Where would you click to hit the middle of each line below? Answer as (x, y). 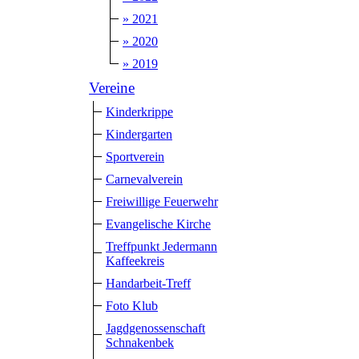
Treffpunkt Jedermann (161, 246)
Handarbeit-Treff (148, 283)
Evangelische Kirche (158, 224)
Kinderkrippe (139, 111)
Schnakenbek (140, 342)
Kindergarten (139, 134)
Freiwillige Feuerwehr (162, 201)
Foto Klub (132, 305)
